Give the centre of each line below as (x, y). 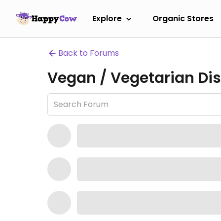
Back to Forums (89, 53)
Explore (107, 18)
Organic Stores (183, 18)
